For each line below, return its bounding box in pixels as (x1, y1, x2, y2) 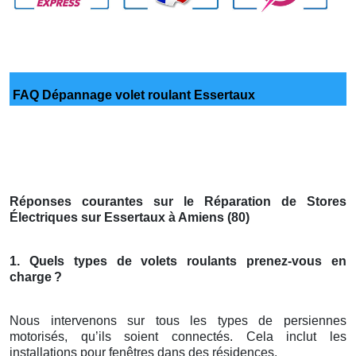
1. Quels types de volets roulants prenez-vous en (10, 254, 346, 269)
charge (10, 270, 52, 284)
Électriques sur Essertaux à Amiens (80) (10, 211, 250, 225)
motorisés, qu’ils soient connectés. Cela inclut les (10, 330, 346, 344)
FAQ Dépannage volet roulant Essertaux (10, 88, 255, 103)
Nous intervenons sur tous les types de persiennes (10, 314, 346, 328)
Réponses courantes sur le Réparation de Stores (10, 195, 346, 209)
